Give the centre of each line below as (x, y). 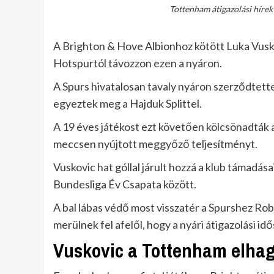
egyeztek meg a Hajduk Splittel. (128, 104)
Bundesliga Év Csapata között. (125, 184)
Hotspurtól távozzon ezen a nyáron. (138, 63)
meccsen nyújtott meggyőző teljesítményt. (155, 144)
